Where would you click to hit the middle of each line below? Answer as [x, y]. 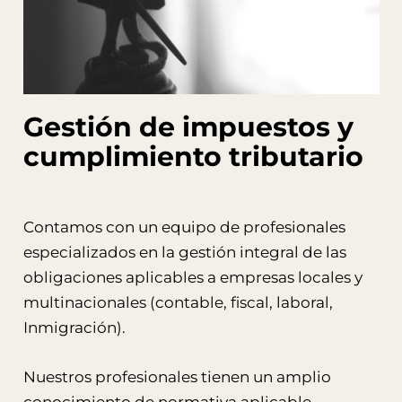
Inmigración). [74, 327]
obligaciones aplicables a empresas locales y [192, 277]
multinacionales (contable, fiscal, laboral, [178, 302]
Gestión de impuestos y [188, 127]
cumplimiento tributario [193, 156]
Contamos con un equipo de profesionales [184, 227]
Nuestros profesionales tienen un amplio [177, 376]
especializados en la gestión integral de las [184, 252]
